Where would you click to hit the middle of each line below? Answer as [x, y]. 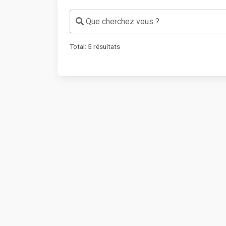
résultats [106, 46]
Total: [79, 46]
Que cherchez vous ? [122, 22]
